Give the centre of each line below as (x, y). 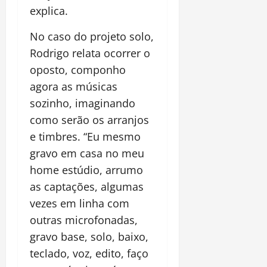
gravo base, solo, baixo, (91, 237)
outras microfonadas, (84, 220)
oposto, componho (78, 70)
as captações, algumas (87, 187)
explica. (49, 11)
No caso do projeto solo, (92, 37)
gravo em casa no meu (87, 153)
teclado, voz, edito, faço (89, 254)
